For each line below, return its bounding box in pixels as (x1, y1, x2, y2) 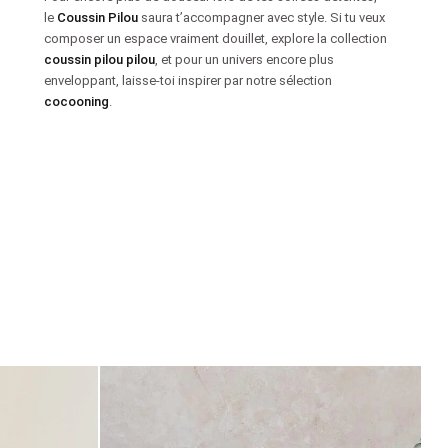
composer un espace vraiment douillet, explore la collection (44, 31, 388, 47)
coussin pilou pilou (44, 52, 156, 68)
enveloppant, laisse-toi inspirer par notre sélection (44, 73, 333, 89)
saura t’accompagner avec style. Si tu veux (138, 10, 386, 26)
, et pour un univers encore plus (155, 52, 335, 68)
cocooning (44, 94, 110, 110)
